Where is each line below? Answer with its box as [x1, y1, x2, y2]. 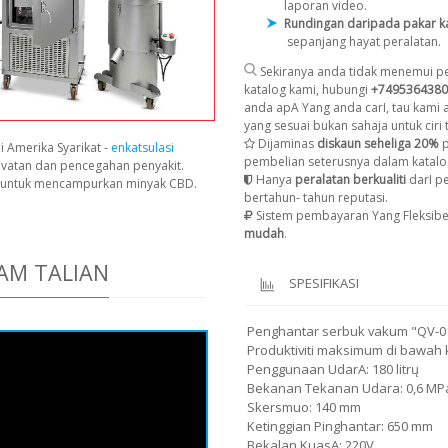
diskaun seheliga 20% [317, 134, 439, 152]
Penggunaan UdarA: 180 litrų [247, 359, 419, 378]
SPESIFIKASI [289, 273, 359, 292]
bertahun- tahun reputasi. [244, 188, 388, 206]
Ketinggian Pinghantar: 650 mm [247, 416, 433, 435]
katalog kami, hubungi [244, 80, 371, 98]
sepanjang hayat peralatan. [284, 32, 441, 50]
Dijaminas [255, 134, 317, 152]
